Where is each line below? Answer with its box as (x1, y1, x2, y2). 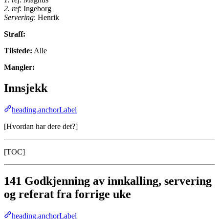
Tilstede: (4, 46, 32, 55)
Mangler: (4, 63, 35, 71)
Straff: (4, 29, 25, 38)
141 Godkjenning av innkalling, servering (4, 175, 212, 188)
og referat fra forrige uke (4, 188, 131, 201)
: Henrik (34, 13, 59, 22)
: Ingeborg (20, 4, 51, 13)
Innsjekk (4, 81, 47, 94)
